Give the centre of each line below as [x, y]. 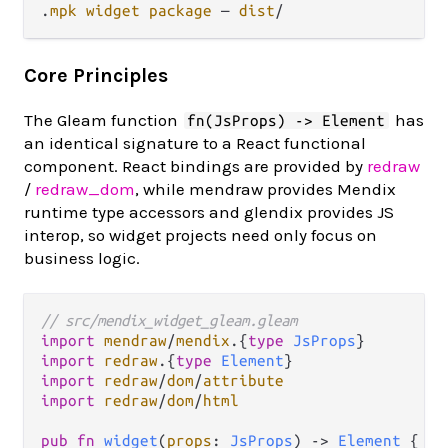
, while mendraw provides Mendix [265, 188]
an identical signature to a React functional [195, 142]
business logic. [82, 257]
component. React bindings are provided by [195, 165]
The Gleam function [103, 119]
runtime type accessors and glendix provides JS [209, 211]
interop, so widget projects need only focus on [200, 234]
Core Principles [96, 75]
